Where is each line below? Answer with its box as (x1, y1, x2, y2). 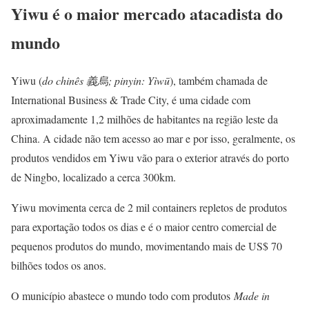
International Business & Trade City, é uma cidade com (11, 92, 250, 107)
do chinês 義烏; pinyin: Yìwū (42, 72, 170, 88)
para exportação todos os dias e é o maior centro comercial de (11, 219, 277, 234)
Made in (234, 288, 270, 303)
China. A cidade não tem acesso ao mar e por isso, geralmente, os (11, 130, 295, 146)
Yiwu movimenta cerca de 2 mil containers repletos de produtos (11, 199, 287, 215)
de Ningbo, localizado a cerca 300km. (11, 169, 176, 184)
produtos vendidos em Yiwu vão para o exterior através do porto (11, 150, 289, 165)
